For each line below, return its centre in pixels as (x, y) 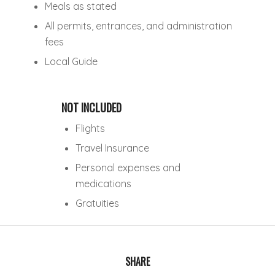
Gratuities (97, 203)
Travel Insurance (112, 148)
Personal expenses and (128, 167)
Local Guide (71, 61)
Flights (90, 128)
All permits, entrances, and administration (138, 25)
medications (103, 183)
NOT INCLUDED (91, 107)
